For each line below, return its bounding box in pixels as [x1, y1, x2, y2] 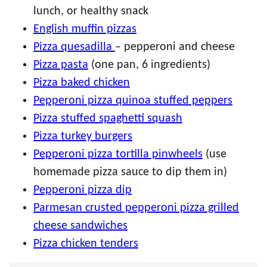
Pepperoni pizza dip [33, 184, 132, 197]
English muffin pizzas [33, 23, 136, 36]
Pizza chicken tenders [33, 238, 138, 250]
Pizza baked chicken [33, 77, 130, 89]
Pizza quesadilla [33, 41, 115, 54]
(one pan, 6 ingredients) [88, 59, 210, 72]
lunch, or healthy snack [33, 5, 148, 18]
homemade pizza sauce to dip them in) [33, 166, 227, 179]
